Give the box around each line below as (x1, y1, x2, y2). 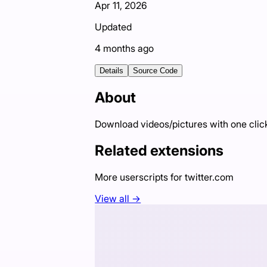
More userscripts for (95, 170, 185, 183)
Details (100, 66, 124, 76)
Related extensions (95, 141, 224, 159)
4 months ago (95, 42, 154, 55)
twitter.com (185, 170, 234, 183)
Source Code (133, 66, 178, 76)
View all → (95, 192, 141, 204)
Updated (95, 21, 132, 33)
